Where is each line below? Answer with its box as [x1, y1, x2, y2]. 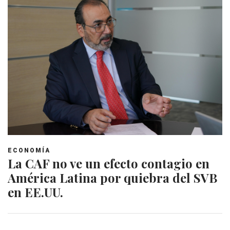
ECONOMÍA [8, 147, 50, 155]
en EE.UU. [8, 184, 63, 201]
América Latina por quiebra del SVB [8, 169, 217, 186]
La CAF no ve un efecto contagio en [8, 155, 209, 172]
